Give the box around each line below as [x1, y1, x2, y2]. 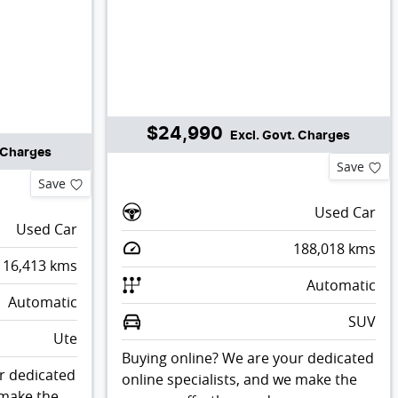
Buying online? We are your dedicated [121, 347, 374, 368]
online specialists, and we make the [121, 369, 357, 389]
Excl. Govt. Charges [230, 129, 351, 142]
